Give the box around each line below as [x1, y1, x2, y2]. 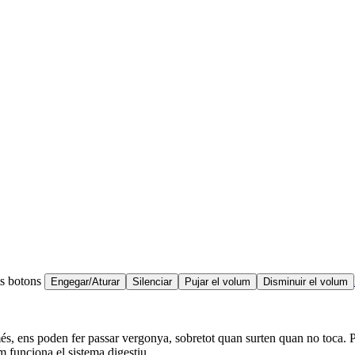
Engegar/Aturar [51, 276, 120, 288]
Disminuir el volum [263, 276, 348, 288]
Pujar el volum [185, 276, 250, 288]
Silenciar [132, 276, 172, 288]
